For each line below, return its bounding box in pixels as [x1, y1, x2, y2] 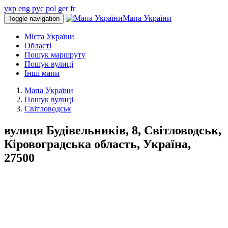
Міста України [24, 32, 74, 41]
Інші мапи [24, 69, 60, 77]
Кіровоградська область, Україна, [4, 137, 191, 151]
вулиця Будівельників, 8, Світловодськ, [4, 123, 221, 137]
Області [24, 41, 51, 50]
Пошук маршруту [24, 50, 85, 59]
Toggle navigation [8, 15, 60, 22]
